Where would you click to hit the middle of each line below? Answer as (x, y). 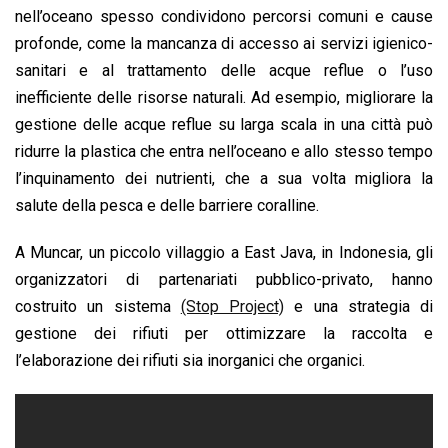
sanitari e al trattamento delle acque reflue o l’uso (224, 70)
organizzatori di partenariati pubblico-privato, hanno (224, 279)
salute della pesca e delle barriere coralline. (167, 205)
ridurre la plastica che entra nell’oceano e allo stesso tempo (224, 151)
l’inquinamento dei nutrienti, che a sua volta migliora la (224, 178)
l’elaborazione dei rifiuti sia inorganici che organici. (190, 360)
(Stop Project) (232, 306)
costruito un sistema (98, 306)
